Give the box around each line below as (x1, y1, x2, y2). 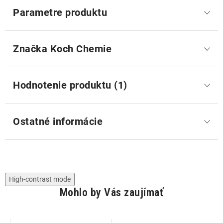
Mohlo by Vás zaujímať (59, 186, 164, 199)
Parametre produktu (13, 6, 107, 18)
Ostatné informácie (13, 115, 103, 127)
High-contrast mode (9, 175, 71, 183)
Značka (13, 43, 47, 55)
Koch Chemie (47, 43, 111, 55)
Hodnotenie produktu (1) (13, 79, 127, 91)
